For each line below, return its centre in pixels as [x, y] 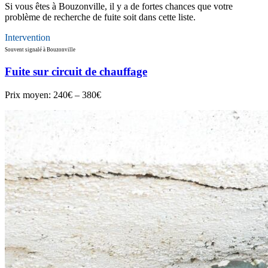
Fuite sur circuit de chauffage [76, 72]
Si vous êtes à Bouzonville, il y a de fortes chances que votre [119, 7]
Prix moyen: [29, 95]
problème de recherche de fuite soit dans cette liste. [100, 17]
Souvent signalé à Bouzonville [40, 50]
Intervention [28, 38]
